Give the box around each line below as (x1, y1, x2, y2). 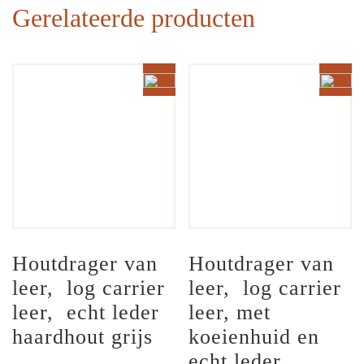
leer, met (188, 301, 278, 325)
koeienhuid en (188, 325, 327, 349)
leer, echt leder (12, 301, 166, 325)
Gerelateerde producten (12, 2, 255, 32)
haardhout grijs (12, 325, 153, 349)
